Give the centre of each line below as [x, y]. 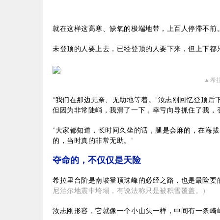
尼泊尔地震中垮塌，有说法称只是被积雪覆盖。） [131, 191]
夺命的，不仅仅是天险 [97, 160]
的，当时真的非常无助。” [93, 141]
